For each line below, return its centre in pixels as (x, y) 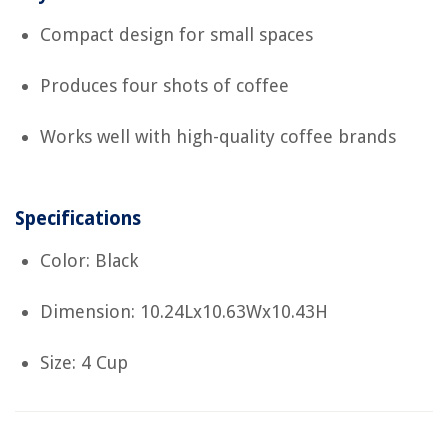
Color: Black (89, 261)
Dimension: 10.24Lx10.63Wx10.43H (184, 312)
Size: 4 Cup (84, 363)
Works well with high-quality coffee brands (218, 137)
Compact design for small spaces (176, 35)
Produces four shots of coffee (164, 86)
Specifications (78, 219)
